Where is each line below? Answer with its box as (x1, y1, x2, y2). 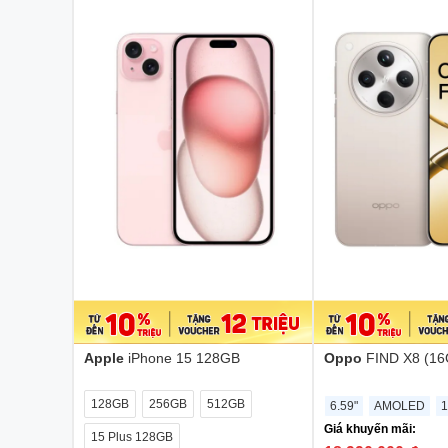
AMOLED (374, 399, 425, 413)
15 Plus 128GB (91, 430, 173, 444)
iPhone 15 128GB (128, 350, 240, 366)
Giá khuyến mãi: (324, 422, 416, 436)
